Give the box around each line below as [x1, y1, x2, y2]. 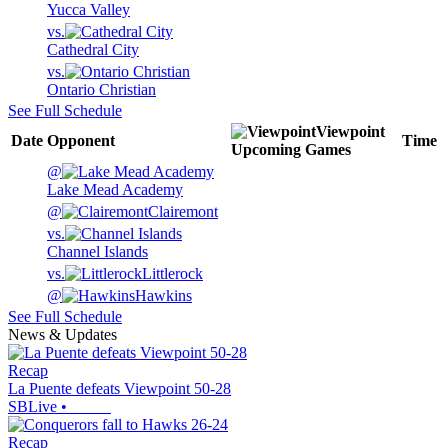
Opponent [47, 132, 115, 150]
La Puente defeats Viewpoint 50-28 [8, 380, 231, 398]
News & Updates [8, 326, 117, 344]
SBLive [8, 398, 57, 416]
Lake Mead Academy [47, 181, 183, 199]
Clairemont [148, 203, 218, 221]
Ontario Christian [47, 81, 156, 99]
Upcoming [231, 141, 301, 159]
